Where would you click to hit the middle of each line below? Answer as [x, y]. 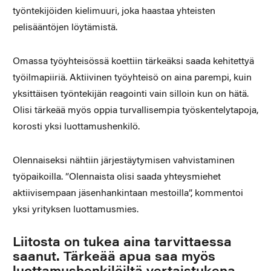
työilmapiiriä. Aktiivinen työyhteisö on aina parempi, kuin [132, 78]
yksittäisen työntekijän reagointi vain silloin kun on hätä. [130, 94]
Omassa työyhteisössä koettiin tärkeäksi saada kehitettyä [133, 61]
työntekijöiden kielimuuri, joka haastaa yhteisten [114, 11]
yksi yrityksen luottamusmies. [75, 210]
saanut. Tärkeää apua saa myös [114, 257]
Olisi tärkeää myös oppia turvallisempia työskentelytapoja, [135, 110]
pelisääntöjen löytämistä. [65, 28]
